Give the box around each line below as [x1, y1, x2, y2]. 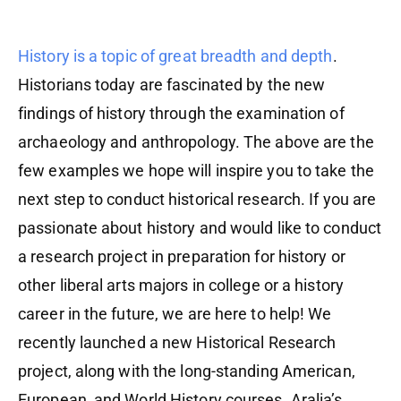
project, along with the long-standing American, [18, 362, 355, 381]
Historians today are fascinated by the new [18, 75, 326, 95]
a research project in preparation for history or [18, 247, 346, 267]
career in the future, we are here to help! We [18, 304, 332, 324]
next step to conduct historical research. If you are [18, 190, 377, 209]
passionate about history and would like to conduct [18, 218, 382, 238]
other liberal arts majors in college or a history [18, 276, 344, 295]
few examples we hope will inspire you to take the [18, 161, 374, 181]
